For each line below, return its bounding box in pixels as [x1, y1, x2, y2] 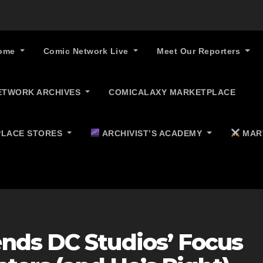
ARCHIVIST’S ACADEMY [100, 129, 205, 138]
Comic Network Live [43, 46, 131, 56]
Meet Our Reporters [157, 46, 243, 56]
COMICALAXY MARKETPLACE [109, 87, 236, 97]
